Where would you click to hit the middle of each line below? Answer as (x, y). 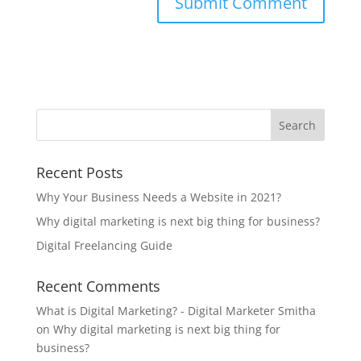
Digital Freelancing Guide (104, 245)
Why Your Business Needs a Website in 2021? (158, 197)
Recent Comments (98, 286)
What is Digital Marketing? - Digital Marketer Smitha (176, 310)
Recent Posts (79, 172)
